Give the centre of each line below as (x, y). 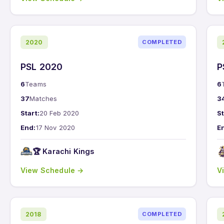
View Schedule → (52, 170)
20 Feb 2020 (59, 113)
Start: (30, 113)
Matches (43, 98)
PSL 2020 (42, 66)
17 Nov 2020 (55, 127)
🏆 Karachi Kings (63, 151)
